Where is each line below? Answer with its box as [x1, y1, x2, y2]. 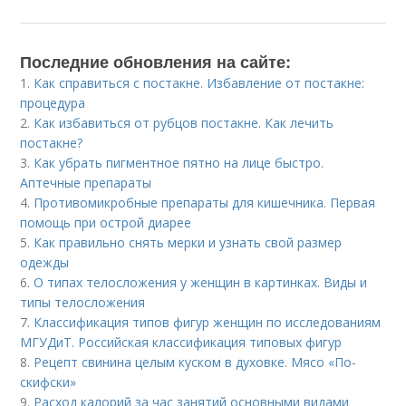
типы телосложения [20, 294, 146, 312]
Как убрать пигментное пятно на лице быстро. [34, 154, 324, 172]
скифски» [20, 373, 77, 391]
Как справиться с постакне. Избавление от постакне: [34, 74, 365, 92]
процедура [20, 94, 86, 112]
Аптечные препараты [20, 174, 152, 192]
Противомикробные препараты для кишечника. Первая [34, 194, 376, 212]
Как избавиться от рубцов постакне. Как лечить [34, 114, 334, 132]
